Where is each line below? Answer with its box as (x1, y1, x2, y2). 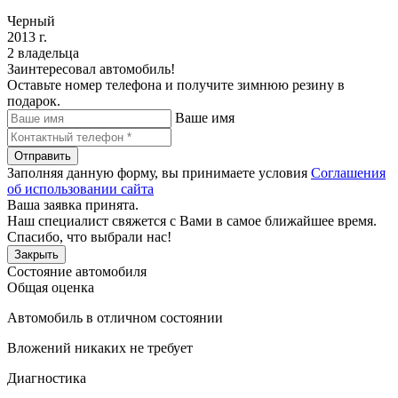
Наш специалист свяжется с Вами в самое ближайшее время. (7, 212, 377, 228)
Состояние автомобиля (7, 263, 147, 279)
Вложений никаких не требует (7, 339, 193, 355)
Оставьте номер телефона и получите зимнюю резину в (7, 76, 345, 92)
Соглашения (311, 164, 386, 180)
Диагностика (7, 370, 86, 386)
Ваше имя (175, 109, 235, 125)
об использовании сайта (7, 180, 154, 196)
